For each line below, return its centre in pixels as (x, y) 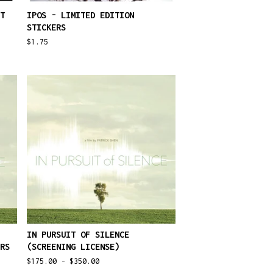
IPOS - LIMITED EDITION (80, 15)
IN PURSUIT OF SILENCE (78, 234)
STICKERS (46, 27)
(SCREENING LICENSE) (73, 246)
